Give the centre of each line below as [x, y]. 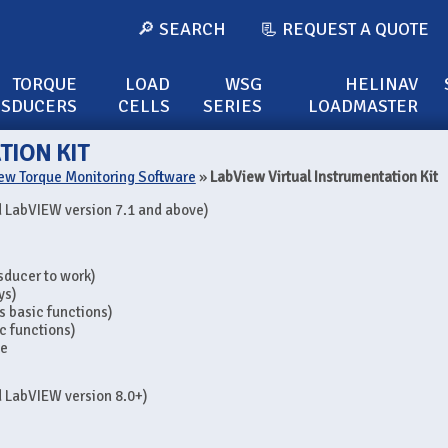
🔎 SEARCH [182, 29]
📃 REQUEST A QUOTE [345, 29]
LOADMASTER [363, 106]
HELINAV [382, 84]
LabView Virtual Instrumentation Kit [323, 177]
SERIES [233, 106]
